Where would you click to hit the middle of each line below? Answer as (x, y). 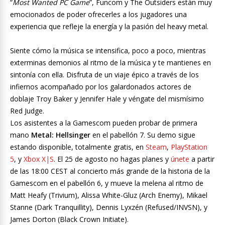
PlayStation (189, 147)
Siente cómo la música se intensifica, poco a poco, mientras (108, 51)
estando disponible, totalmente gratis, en (78, 147)
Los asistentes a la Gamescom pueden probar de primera (104, 123)
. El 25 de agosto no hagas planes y (112, 159)
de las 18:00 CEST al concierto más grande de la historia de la (110, 171)
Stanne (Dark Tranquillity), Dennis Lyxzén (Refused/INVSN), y (109, 207)
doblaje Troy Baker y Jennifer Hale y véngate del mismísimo (107, 99)
